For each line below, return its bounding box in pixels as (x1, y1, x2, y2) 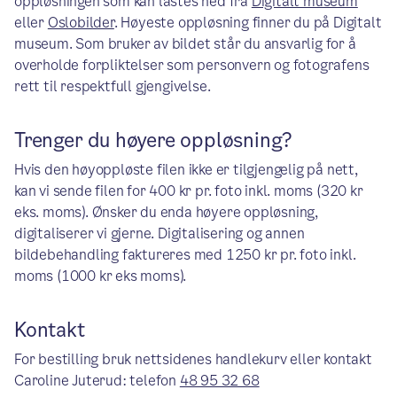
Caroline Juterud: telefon (14, 370, 180, 391)
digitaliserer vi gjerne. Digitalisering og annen (14, 223, 305, 244)
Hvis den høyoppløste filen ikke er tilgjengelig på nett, (14, 160, 358, 180)
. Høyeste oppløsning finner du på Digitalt (113, 12, 382, 33)
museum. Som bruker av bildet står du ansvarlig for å (14, 34, 356, 54)
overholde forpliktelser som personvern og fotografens (14, 55, 370, 75)
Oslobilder (47, 12, 114, 33)
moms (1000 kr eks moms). (14, 266, 187, 286)
